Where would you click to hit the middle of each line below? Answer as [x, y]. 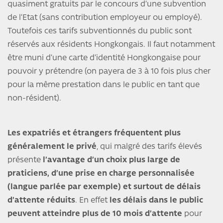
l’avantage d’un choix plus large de [111, 161]
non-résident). [34, 99]
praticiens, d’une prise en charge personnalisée [101, 174]
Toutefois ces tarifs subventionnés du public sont [100, 32]
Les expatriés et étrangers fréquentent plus [94, 134]
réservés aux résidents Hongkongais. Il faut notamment [111, 45]
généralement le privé [52, 147]
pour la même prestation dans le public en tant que [104, 85]
